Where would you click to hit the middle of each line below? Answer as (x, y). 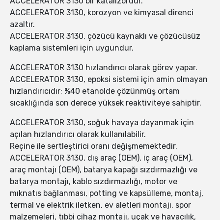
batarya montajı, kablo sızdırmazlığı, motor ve (94, 182)
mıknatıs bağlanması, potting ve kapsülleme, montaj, (107, 193)
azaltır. (22, 25)
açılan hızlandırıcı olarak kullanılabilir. (78, 135)
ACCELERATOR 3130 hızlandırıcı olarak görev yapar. (104, 68)
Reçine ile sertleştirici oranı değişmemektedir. (94, 146)
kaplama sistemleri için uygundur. (72, 48)
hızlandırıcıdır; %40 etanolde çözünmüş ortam (95, 91)
